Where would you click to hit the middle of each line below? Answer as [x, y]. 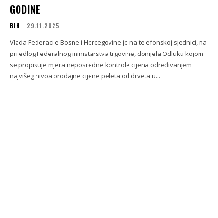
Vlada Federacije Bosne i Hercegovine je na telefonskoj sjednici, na [108, 43]
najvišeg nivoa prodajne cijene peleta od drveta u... [85, 76]
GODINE [25, 9]
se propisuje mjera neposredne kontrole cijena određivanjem [101, 65]
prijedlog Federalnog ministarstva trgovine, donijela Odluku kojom [107, 54]
